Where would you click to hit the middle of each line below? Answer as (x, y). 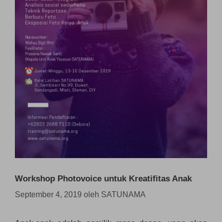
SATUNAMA (123, 194)
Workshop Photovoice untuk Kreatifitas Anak (103, 178)
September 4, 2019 (48, 194)
